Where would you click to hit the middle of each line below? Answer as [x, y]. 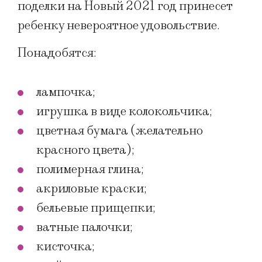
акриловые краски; [92, 189]
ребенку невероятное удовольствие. [119, 25]
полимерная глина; [90, 170]
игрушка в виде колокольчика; [124, 112]
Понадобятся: [57, 53]
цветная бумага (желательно [120, 131]
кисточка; [65, 247]
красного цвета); [85, 150]
